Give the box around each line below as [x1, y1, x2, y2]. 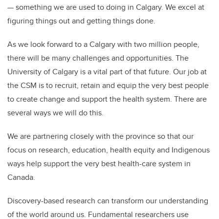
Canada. [7, 172, 35, 183]
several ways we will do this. [7, 107, 104, 119]
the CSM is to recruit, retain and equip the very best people [7, 80, 209, 91]
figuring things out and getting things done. [7, 15, 155, 27]
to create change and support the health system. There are [7, 93, 207, 105]
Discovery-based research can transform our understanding [7, 195, 208, 207]
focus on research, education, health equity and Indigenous [7, 144, 210, 156]
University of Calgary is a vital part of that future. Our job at [7, 66, 207, 78]
